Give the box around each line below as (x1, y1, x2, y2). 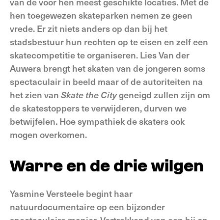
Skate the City (61, 88, 117, 101)
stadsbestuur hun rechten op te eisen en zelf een (10, 35, 208, 48)
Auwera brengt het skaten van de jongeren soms (10, 62, 205, 74)
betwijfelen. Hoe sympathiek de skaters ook (10, 115, 185, 127)
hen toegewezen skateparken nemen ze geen (10, 9, 192, 21)
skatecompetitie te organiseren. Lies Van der (10, 49, 190, 61)
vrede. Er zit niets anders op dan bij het (10, 22, 167, 34)
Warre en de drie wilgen (10, 157, 204, 175)
